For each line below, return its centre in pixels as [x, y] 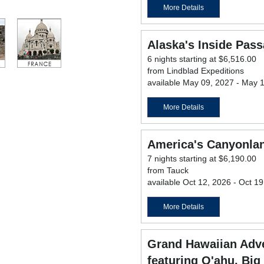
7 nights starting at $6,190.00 [202, 159]
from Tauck [168, 171]
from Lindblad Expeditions [196, 71]
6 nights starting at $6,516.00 [202, 59]
